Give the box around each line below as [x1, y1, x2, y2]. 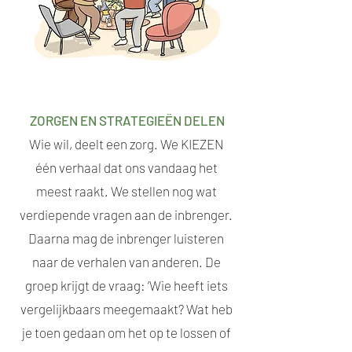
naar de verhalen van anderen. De [31, 254, 221, 269]
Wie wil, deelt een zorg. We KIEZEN [28, 136, 224, 152]
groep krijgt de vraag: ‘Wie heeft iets [24, 277, 228, 293]
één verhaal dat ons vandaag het [35, 159, 218, 175]
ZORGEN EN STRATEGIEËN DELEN [30, 112, 225, 128]
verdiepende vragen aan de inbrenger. [20, 207, 233, 222]
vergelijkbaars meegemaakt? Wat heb [20, 301, 233, 317]
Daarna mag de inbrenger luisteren [28, 230, 224, 246]
